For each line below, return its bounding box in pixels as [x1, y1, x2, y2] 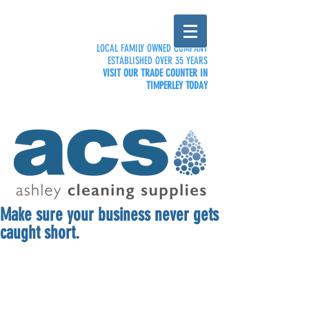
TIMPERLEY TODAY [146, 79, 208, 92]
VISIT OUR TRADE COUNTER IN [103, 67, 208, 79]
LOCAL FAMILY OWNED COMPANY [97, 42, 208, 54]
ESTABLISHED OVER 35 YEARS [108, 54, 208, 67]
